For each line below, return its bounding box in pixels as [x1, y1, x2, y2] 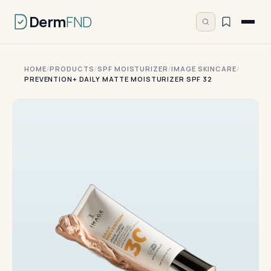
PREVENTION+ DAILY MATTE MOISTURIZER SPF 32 [24, 74, 212, 83]
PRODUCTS [50, 64, 94, 73]
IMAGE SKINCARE [171, 64, 237, 73]
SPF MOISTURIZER [97, 64, 168, 73]
